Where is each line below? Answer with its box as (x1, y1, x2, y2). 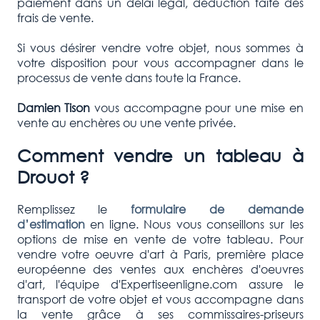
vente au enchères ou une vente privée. (16, 114, 236, 130)
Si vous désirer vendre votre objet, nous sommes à (16, 39, 304, 55)
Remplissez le (16, 201, 131, 216)
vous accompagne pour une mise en (90, 99, 304, 115)
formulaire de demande (131, 201, 304, 216)
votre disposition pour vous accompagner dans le (16, 54, 304, 70)
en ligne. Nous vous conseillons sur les (89, 216, 304, 231)
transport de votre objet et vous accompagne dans (16, 291, 304, 306)
